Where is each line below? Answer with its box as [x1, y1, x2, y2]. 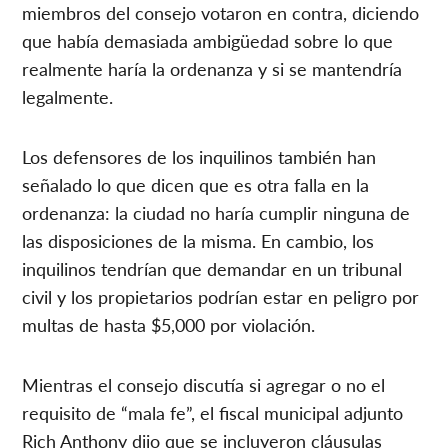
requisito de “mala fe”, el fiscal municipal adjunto [22, 399, 404, 425]
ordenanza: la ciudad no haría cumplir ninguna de [22, 199, 411, 225]
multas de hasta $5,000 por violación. [22, 311, 316, 337]
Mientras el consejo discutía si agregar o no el [22, 371, 386, 397]
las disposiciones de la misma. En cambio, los [22, 227, 375, 253]
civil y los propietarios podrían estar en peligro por [22, 283, 420, 309]
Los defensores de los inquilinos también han [22, 143, 377, 169]
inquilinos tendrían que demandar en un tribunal [22, 255, 403, 281]
